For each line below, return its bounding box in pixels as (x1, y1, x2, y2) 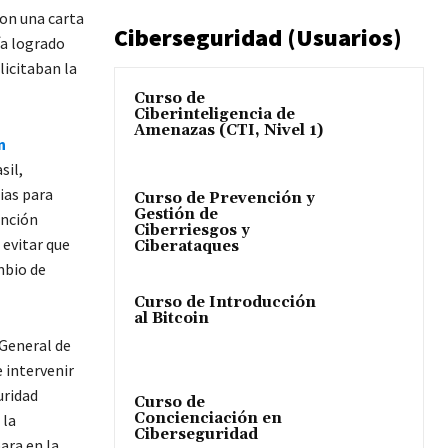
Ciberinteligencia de (134, 104, 295, 124)
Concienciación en (134, 409, 282, 428)
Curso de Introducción (134, 292, 316, 312)
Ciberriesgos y (134, 220, 250, 240)
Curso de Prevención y (134, 188, 315, 208)
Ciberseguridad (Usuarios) (114, 21, 402, 53)
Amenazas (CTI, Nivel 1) (134, 120, 323, 140)
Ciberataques (134, 236, 239, 256)
